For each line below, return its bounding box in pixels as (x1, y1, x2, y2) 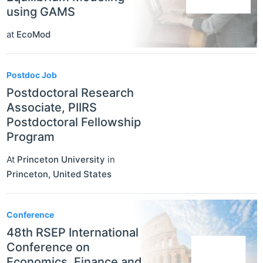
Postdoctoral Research (6, 85, 134, 100)
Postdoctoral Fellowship (6, 114, 141, 129)
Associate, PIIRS (6, 100, 97, 114)
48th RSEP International (6, 225, 139, 240)
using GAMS (6, 4, 75, 19)
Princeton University (17, 153, 105, 165)
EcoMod (16, 28, 50, 40)
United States (53, 168, 112, 180)
